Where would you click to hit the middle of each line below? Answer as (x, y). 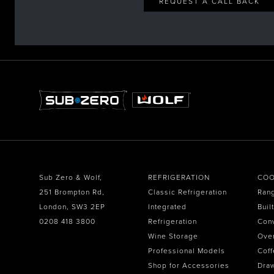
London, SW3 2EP (72, 206)
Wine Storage (173, 236)
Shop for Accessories (189, 265)
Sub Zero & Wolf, (71, 177)
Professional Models (187, 250)
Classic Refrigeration (188, 192)
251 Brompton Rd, (72, 192)
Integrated (168, 206)
